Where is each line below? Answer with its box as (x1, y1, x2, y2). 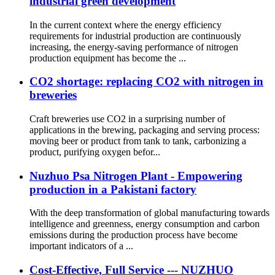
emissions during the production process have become (29, 230, 238, 241)
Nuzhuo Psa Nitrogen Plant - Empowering (29, 169, 242, 182)
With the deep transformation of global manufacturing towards (29, 207, 269, 219)
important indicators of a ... (29, 241, 133, 252)
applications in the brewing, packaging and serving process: (29, 124, 260, 135)
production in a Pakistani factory (29, 182, 196, 196)
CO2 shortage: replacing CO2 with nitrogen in (29, 75, 263, 88)
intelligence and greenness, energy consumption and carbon (29, 219, 260, 230)
